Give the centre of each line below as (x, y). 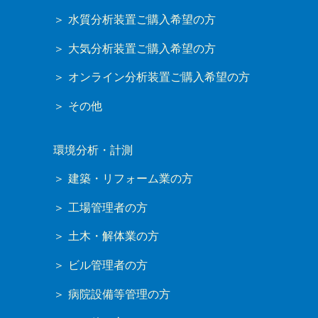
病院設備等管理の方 (119, 294)
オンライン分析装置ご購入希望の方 (159, 77)
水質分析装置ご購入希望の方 (142, 20)
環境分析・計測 (93, 150)
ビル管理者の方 (108, 265)
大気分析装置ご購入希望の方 (142, 48)
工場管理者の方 (108, 207)
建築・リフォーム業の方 (130, 179)
